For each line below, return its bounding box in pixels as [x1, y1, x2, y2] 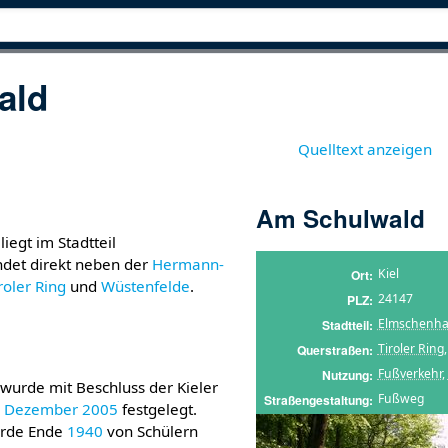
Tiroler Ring [377, 339, 444, 357]
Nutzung [321, 365, 369, 384]
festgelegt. [118, 398, 198, 419]
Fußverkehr [377, 364, 442, 382]
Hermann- [152, 253, 225, 274]
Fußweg [377, 389, 424, 407]
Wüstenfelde [101, 275, 191, 296]
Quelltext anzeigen [298, 139, 433, 160]
